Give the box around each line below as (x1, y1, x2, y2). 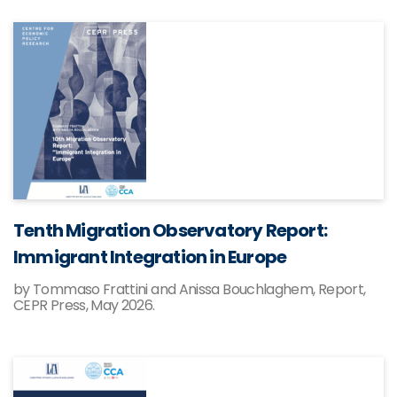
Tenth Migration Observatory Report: (13, 218, 328, 243)
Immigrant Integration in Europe (13, 245, 287, 269)
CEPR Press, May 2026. (13, 295, 155, 315)
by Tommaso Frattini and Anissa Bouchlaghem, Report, (13, 279, 366, 300)
